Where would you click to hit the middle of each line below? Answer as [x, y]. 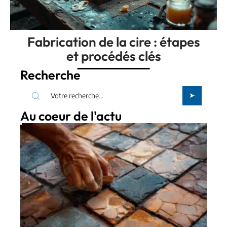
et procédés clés [113, 171]
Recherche [50, 190]
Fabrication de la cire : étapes [113, 157]
